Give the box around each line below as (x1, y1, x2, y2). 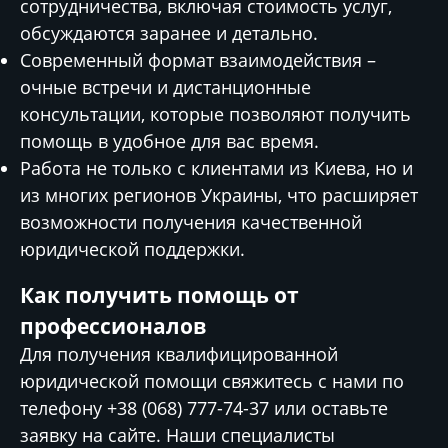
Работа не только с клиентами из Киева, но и (20, 156, 413, 180)
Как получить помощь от (20, 280, 299, 309)
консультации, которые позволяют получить (20, 102, 411, 126)
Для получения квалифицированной (20, 342, 338, 366)
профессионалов (20, 311, 206, 340)
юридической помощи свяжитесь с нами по (20, 369, 404, 393)
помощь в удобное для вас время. (20, 129, 319, 153)
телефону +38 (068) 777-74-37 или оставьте (20, 396, 388, 420)
